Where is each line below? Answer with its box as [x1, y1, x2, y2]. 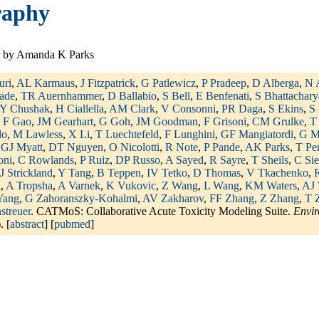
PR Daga [221, 103, 263, 115]
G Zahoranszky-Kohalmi [25, 192, 137, 205]
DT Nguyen [48, 141, 103, 154]
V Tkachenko [246, 167, 308, 179]
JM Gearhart [37, 115, 93, 128]
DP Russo [115, 154, 160, 167]
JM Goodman [136, 115, 198, 128]
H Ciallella [56, 103, 104, 115]
